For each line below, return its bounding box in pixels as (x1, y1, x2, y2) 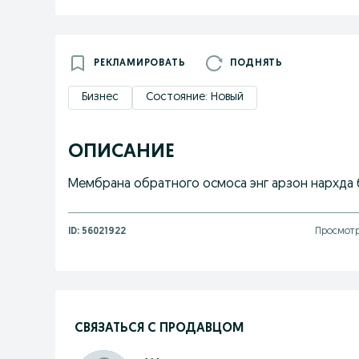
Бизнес (82, 91, 119, 103)
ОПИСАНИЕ (68, 143, 175, 162)
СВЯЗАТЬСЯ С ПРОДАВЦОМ (75, 321, 244, 335)
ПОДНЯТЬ (230, 58, 284, 68)
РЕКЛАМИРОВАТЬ (94, 58, 186, 68)
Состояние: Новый (146, 91, 244, 103)
